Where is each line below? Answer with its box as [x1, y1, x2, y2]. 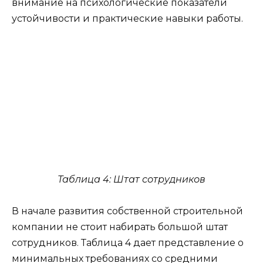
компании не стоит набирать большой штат [12, 221, 228, 233]
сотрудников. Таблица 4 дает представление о [12, 237, 244, 249]
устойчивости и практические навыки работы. [12, 13, 243, 25]
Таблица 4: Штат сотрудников [58, 174, 205, 186]
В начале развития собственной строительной [12, 205, 243, 217]
